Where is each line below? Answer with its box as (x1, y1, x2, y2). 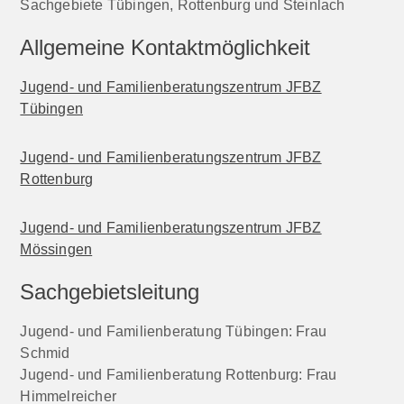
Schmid (20, 344, 70, 362)
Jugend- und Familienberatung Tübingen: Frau (20, 323, 327, 340)
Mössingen (20, 241, 93, 258)
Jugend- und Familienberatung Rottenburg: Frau (20, 366, 337, 383)
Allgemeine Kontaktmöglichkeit (20, 35, 311, 60)
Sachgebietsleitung (20, 280, 200, 305)
